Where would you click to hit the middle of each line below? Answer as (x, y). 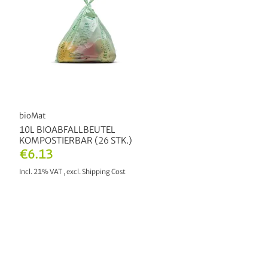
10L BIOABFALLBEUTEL (67, 130)
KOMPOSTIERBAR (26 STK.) (76, 141)
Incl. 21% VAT (41, 172)
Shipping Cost (104, 172)
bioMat (32, 116)
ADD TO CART (77, 205)
